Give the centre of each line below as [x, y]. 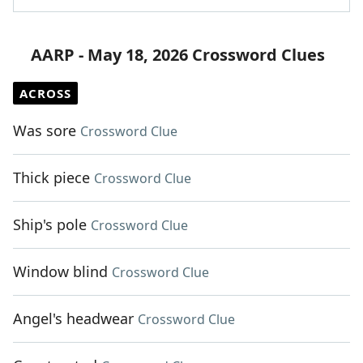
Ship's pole [50, 225]
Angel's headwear [73, 319]
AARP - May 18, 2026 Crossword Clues [178, 55]
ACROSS [45, 94]
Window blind [60, 272]
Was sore [45, 131]
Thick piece [51, 178]
